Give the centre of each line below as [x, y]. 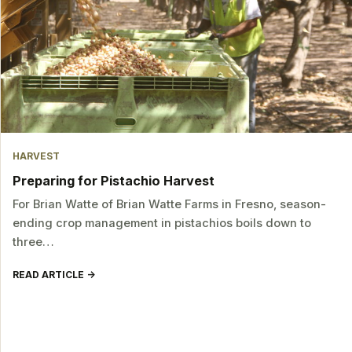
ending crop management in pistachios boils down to [162, 224]
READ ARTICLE [49, 274]
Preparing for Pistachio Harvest [114, 180]
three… [34, 242]
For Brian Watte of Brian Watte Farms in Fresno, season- [170, 205]
